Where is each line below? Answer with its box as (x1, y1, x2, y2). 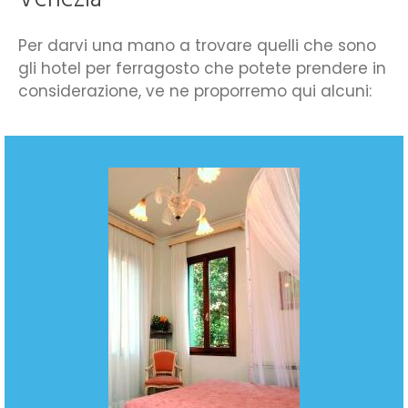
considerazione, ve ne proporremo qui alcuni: (18, 79, 372, 102)
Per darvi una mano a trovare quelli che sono (18, 34, 376, 56)
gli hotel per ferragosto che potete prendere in (18, 56, 386, 79)
